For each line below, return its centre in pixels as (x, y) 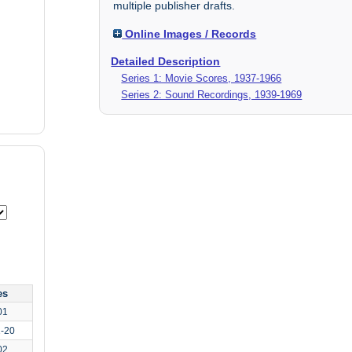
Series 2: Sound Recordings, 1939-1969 (212, 95)
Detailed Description (166, 62)
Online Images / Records (189, 33)
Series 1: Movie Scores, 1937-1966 (202, 79)
